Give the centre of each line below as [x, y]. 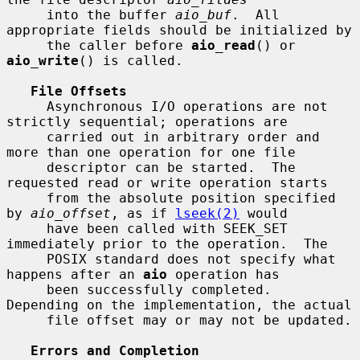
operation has [223, 274]
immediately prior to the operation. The [167, 243]
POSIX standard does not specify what [27, 259]
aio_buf [203, 14]
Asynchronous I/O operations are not [27, 106]
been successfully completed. [27, 289]
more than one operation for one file [151, 152]
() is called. [131, 60]
